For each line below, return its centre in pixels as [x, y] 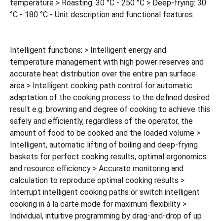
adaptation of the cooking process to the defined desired [110, 97]
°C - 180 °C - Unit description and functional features [101, 15]
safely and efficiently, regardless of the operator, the [101, 121]
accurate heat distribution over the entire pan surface [103, 74]
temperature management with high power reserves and [107, 62]
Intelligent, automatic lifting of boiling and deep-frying [104, 145]
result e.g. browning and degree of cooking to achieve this [110, 109]
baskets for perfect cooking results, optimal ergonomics [108, 157]
